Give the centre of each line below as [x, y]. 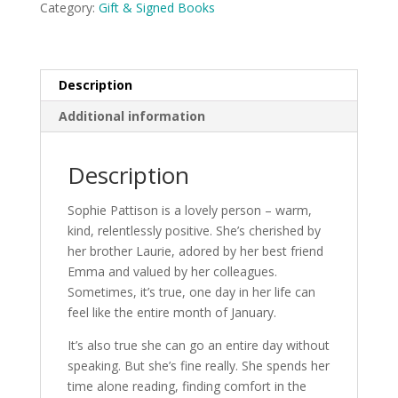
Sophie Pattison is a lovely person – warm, [189, 210]
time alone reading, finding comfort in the [187, 386]
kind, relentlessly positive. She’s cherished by [194, 230]
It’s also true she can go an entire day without [198, 345]
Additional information [131, 115]
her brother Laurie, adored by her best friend [195, 251]
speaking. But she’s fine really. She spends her [198, 365]
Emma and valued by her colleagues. [172, 271]
